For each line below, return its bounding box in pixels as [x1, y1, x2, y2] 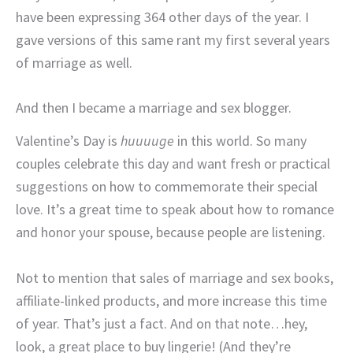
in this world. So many [174, 131, 307, 150]
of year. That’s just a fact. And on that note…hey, [16, 314, 307, 333]
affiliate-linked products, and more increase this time [16, 291, 327, 310]
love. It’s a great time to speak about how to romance [16, 199, 334, 218]
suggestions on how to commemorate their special [16, 176, 318, 195]
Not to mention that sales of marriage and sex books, [16, 268, 333, 287]
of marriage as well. [16, 53, 132, 72]
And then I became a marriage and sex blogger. [16, 98, 292, 117]
